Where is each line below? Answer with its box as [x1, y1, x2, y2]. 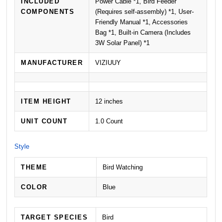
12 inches [95, 97, 123, 105]
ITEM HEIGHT [21, 97, 71, 105]
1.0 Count [95, 117, 123, 125]
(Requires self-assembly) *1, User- [95, 7, 194, 15]
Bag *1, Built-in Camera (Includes [95, 28, 191, 36]
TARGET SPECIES [21, 213, 88, 221]
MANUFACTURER [21, 58, 83, 66]
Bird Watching [103, 163, 143, 171]
